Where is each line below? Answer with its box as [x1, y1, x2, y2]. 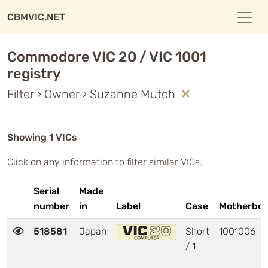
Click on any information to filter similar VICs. [7, 156, 202, 167]
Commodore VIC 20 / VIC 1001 [7, 48, 206, 65]
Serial [33, 185, 59, 197]
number [33, 200, 69, 212]
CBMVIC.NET [7, 11, 65, 23]
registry [7, 65, 60, 82]
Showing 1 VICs [7, 132, 77, 143]
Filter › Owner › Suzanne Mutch [7, 87, 178, 101]
